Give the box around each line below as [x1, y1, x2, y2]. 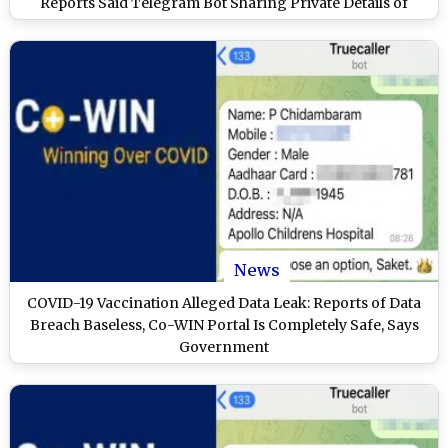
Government [179, 338, 269, 357]
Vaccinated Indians [158, 16, 290, 35]
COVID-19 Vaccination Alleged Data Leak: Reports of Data [27, 294, 421, 313]
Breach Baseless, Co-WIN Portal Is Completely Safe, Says [29, 316, 419, 335]
